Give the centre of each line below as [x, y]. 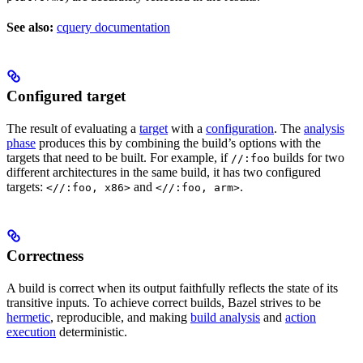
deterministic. [92, 332]
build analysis [225, 318]
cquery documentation [113, 28]
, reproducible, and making [120, 318]
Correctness [45, 256]
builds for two [307, 158]
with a [187, 129]
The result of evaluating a [73, 129]
